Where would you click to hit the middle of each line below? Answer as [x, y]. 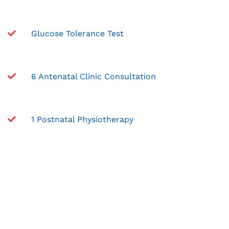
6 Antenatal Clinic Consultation [94, 76]
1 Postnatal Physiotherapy [83, 119]
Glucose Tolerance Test [78, 33]
